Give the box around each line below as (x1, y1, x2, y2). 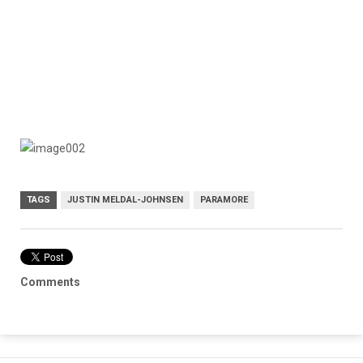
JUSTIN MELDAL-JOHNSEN (67, 194, 183, 205)
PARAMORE (200, 194, 248, 205)
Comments (20, 275, 80, 288)
